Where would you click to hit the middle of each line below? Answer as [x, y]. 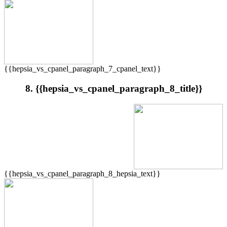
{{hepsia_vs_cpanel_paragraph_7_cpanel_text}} [83, 69]
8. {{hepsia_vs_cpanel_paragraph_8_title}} [113, 89]
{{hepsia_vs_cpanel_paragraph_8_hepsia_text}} [82, 173]
